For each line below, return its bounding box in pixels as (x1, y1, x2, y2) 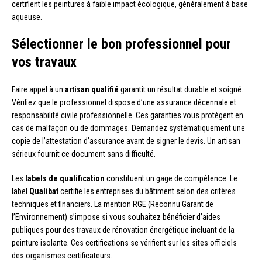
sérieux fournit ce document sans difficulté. (12, 149, 156, 158)
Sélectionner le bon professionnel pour (12, 35, 231, 52)
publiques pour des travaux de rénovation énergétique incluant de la (12, 225, 235, 235)
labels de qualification (25, 173, 105, 183)
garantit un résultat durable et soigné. (119, 84, 243, 94)
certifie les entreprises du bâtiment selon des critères (58, 186, 236, 196)
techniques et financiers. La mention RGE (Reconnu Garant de (12, 199, 213, 209)
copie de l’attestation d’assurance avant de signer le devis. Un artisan (12, 136, 240, 146)
